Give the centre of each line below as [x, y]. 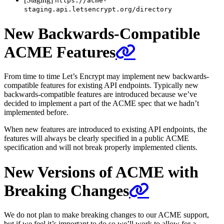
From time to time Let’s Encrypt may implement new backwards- [106, 76]
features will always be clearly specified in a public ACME [96, 138]
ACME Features [60, 52]
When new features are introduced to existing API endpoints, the [105, 129]
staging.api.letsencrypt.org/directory [98, 9]
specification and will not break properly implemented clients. [101, 147]
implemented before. [36, 112]
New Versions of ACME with [101, 172]
